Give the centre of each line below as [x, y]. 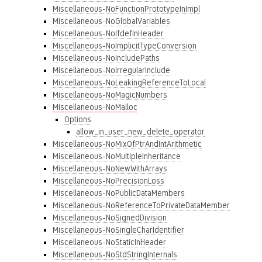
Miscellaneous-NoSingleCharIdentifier [118, 230]
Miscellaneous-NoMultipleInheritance [117, 156]
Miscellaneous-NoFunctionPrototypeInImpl [126, 9]
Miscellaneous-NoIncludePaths [106, 58]
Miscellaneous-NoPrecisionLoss [108, 181]
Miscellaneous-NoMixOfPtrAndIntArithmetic [127, 144]
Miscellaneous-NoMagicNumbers [110, 95]
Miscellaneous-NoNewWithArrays [110, 168]
